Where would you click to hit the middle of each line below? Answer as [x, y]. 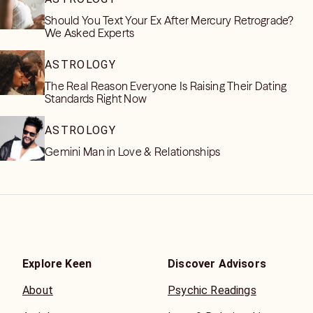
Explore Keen [57, 264]
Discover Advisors [217, 264]
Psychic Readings [212, 291]
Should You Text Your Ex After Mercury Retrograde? [169, 21]
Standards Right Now [96, 99]
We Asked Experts [90, 33]
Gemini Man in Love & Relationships [133, 152]
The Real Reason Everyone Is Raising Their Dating [166, 86]
